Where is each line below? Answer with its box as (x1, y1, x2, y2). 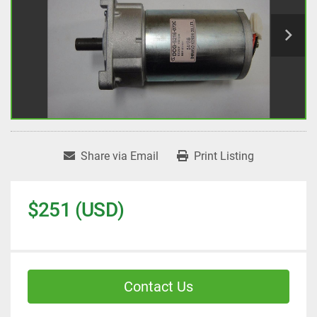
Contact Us (124, 278, 193, 296)
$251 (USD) (28, 198, 124, 222)
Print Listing (193, 149, 254, 163)
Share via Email (80, 149, 158, 163)
